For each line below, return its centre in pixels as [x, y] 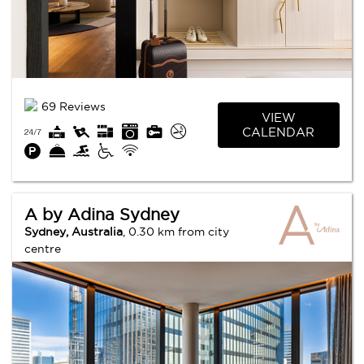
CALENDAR [279, 132]
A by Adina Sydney [102, 214]
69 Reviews [74, 106]
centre [43, 248]
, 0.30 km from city [176, 231]
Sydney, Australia [74, 231]
